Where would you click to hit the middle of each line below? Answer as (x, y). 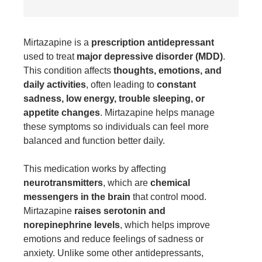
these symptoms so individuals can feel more (116, 127)
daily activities (55, 85)
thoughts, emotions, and (168, 71)
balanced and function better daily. (94, 141)
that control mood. (168, 197)
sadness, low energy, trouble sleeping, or (114, 99)
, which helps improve (165, 225)
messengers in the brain (77, 197)
